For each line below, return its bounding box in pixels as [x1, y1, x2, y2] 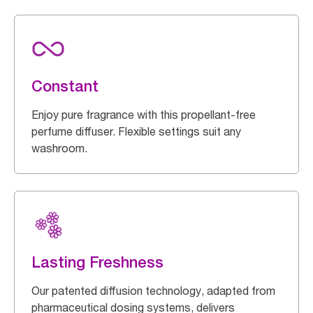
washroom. [31, 141, 87, 155]
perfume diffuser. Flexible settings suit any [31, 124, 241, 138]
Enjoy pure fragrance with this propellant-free [31, 108, 256, 122]
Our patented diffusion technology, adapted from [31, 284, 275, 298]
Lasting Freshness [31, 253, 163, 271]
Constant [31, 77, 99, 95]
